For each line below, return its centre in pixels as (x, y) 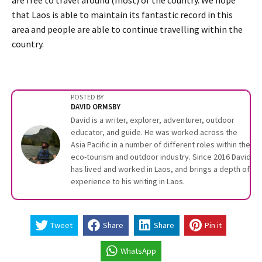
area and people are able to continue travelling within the (127, 29)
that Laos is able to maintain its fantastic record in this (122, 14)
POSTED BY (87, 96)
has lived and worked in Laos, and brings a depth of (160, 169)
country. (28, 44)
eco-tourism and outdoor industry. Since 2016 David (161, 156)
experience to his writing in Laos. (128, 181)
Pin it (213, 225)
